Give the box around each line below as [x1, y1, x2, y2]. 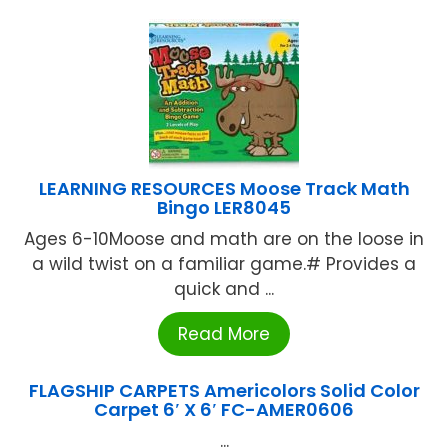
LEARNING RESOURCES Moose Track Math [38, 176, 410, 202]
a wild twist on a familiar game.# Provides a [32, 252, 416, 277]
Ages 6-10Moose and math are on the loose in [24, 227, 424, 252]
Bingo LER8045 [157, 195, 291, 221]
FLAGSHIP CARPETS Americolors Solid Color [28, 378, 420, 404]
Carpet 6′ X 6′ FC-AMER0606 [94, 397, 354, 423]
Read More [178, 322, 270, 347]
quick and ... [174, 277, 274, 302]
